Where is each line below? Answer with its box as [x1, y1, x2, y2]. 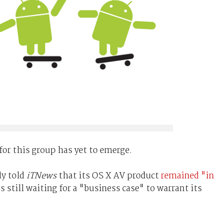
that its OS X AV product [58, 169, 161, 183]
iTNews [26, 169, 59, 183]
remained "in [160, 169, 214, 183]
